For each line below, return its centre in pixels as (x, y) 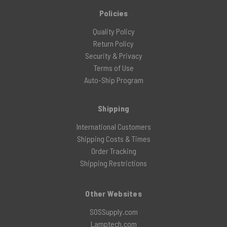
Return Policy (113, 43)
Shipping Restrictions (113, 163)
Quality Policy (113, 31)
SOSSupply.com (113, 212)
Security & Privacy (113, 55)
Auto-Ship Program (113, 80)
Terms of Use (113, 68)
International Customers (113, 126)
